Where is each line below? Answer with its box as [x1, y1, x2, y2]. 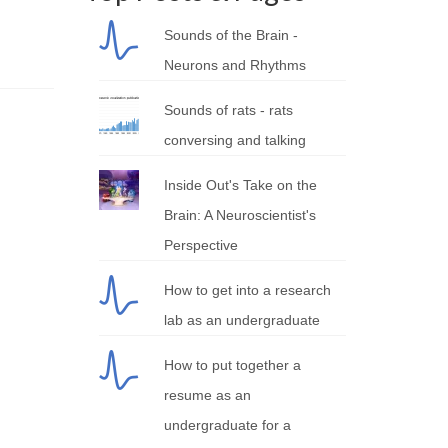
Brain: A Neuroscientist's [164, 207, 317, 223]
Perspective [164, 237, 239, 253]
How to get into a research [164, 282, 332, 298]
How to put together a [164, 357, 302, 373]
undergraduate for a [164, 417, 292, 433]
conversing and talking [164, 132, 307, 148]
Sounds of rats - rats [164, 102, 294, 118]
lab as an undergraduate [164, 312, 321, 328]
